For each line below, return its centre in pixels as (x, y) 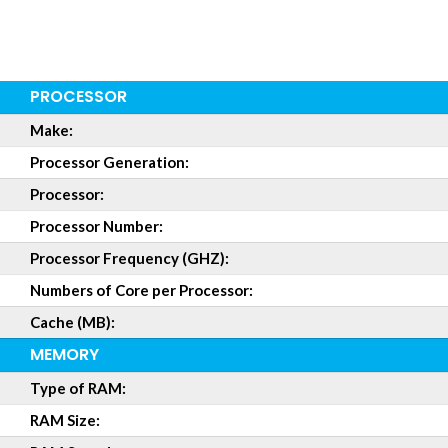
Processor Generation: (109, 162)
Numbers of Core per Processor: (141, 290)
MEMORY (64, 354)
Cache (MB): (72, 322)
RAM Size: (65, 420)
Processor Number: (96, 226)
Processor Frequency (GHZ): (129, 258)
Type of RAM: (78, 388)
